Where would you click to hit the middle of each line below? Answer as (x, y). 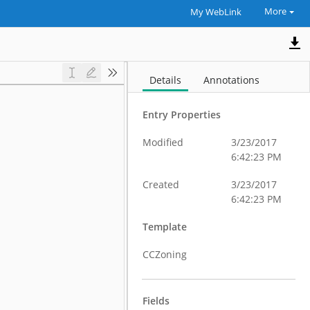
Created (161, 184)
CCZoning (165, 254)
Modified (163, 142)
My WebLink (216, 12)
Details (166, 80)
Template (165, 227)
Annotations (232, 80)
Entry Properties (182, 115)
